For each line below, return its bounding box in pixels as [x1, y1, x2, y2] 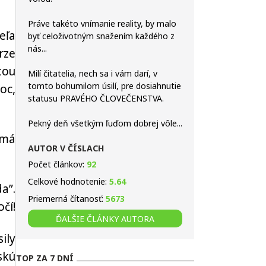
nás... [28, 43, 47, 54]
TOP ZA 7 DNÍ [16, 252, 74, 264]
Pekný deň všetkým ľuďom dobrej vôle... [28, 118, 182, 129]
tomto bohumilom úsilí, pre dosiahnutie [28, 80, 181, 91]
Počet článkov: [28, 159, 87, 170]
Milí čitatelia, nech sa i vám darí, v [28, 68, 157, 79]
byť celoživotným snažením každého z [28, 30, 175, 42]
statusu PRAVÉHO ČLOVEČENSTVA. [28, 93, 164, 104]
